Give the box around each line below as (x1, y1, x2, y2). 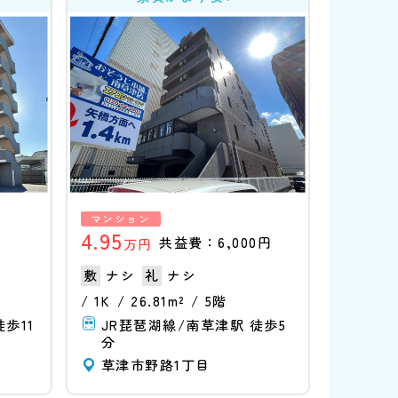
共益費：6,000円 (159, 233, 272, 252)
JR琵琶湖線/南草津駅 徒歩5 (100, 314, 286, 334)
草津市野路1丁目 (100, 355, 211, 375)
